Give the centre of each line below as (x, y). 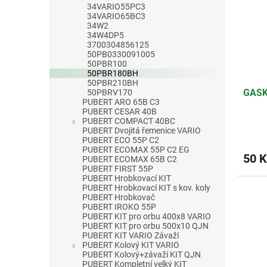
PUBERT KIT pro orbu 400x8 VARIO (147, 216)
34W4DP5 (105, 35)
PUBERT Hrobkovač (119, 197)
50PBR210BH (113, 83)
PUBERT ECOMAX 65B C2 (130, 159)
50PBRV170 (110, 92)
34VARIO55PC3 (116, 6)
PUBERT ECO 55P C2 (121, 140)
